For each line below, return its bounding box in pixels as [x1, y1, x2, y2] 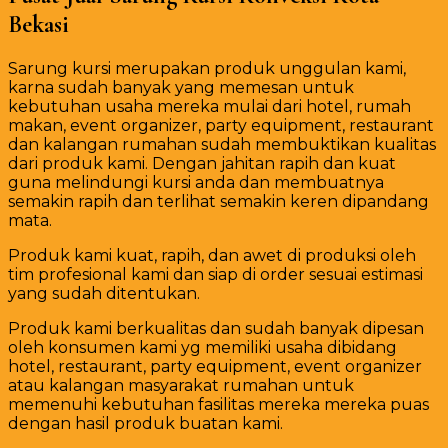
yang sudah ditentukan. [8, 284, 200, 304]
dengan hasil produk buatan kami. [8, 414, 283, 434]
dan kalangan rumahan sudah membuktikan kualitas [8, 135, 436, 155]
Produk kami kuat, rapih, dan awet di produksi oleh [8, 246, 416, 266]
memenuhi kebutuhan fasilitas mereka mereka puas [8, 395, 429, 415]
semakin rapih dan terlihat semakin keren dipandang [8, 192, 429, 212]
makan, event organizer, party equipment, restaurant [8, 116, 434, 136]
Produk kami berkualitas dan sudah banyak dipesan [8, 319, 424, 339]
